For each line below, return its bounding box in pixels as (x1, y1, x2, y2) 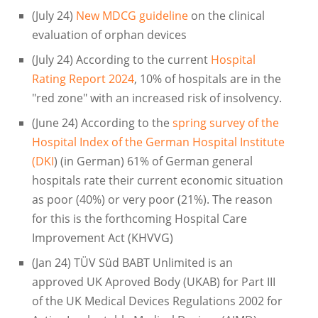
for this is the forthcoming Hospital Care (31, 211, 247, 227)
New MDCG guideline (75, 8, 188, 24)
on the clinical (187, 8, 265, 24)
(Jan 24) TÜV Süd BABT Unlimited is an (31, 255, 233, 271)
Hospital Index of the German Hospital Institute (31, 134, 285, 150)
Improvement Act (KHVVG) (31, 230, 173, 246)
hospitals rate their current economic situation (31, 172, 283, 189)
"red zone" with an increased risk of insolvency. (31, 90, 282, 106)
